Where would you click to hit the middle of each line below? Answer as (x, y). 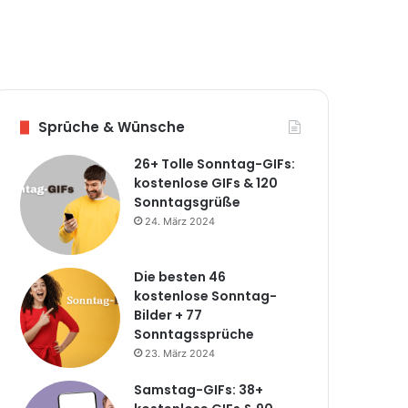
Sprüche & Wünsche (112, 127)
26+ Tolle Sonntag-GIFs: (215, 164)
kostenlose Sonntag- (206, 296)
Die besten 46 (180, 277)
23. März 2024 (180, 353)
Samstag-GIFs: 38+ (199, 390)
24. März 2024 (180, 221)
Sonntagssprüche (194, 334)
